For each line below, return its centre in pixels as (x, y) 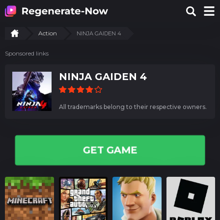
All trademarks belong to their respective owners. (133, 107)
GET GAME (110, 150)
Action (48, 33)
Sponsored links (27, 53)
